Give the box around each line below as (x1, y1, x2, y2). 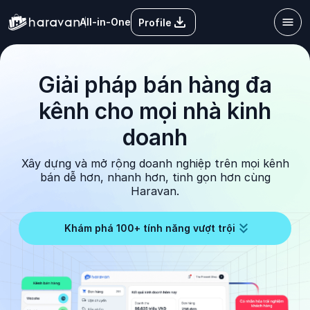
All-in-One (80, 16, 131, 28)
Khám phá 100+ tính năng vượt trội (64, 222, 235, 234)
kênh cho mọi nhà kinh (39, 98, 271, 125)
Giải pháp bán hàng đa (38, 71, 272, 98)
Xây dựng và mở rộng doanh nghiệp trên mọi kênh (21, 156, 289, 170)
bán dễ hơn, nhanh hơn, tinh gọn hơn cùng (39, 170, 271, 184)
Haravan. (131, 184, 179, 198)
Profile (138, 16, 172, 28)
